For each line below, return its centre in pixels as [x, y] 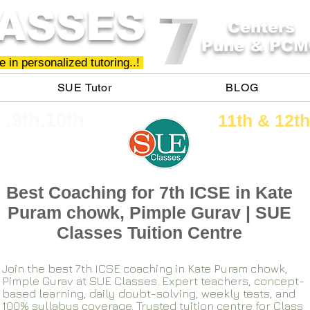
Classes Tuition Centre [149, 232]
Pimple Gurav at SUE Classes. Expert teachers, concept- [153, 281]
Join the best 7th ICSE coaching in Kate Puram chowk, [145, 268]
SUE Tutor [84, 88]
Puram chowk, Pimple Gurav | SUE [149, 212]
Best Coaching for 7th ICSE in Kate [149, 192]
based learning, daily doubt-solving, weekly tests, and [149, 293]
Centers [261, 27]
